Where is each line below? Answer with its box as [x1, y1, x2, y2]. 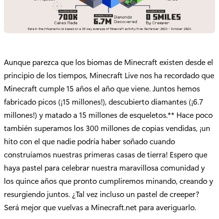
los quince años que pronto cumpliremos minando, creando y [4, 175, 213, 186]
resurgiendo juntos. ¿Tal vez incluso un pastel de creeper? [4, 189, 199, 199]
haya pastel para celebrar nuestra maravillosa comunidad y [4, 162, 205, 173]
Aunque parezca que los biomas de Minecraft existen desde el [4, 57, 213, 67]
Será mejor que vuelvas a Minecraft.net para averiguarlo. [4, 202, 196, 213]
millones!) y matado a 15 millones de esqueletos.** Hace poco [4, 109, 213, 120]
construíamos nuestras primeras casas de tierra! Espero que [4, 149, 207, 160]
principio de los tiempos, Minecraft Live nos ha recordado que [4, 70, 214, 81]
